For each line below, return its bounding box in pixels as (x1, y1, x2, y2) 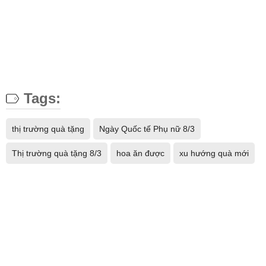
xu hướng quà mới (179, 148, 249, 158)
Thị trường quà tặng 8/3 (12, 148, 102, 158)
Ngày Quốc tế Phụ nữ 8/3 (99, 124, 195, 134)
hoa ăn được (116, 148, 164, 158)
